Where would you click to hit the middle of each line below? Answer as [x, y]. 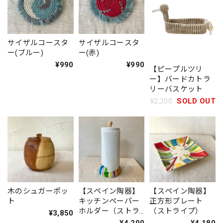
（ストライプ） [176, 211]
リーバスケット [176, 89]
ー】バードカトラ [180, 79]
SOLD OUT [196, 101]
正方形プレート [176, 201]
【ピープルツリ [176, 69]
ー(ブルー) [25, 53]
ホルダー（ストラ [109, 211]
